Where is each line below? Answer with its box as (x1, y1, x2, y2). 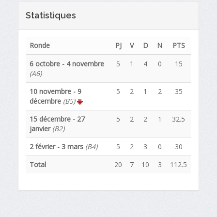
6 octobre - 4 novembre (30, 59, 105, 68)
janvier (30, 124, 51, 133)
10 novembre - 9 (30, 86, 82, 96)
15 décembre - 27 (30, 114, 85, 124)
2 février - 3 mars (30, 141, 84, 151)
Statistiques (26, 10, 77, 20)
